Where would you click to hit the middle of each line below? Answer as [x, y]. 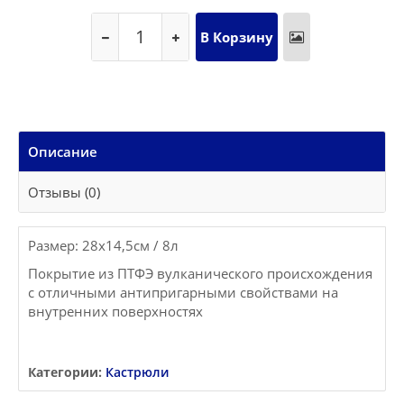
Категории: [65, 372]
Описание [63, 152]
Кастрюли [137, 372]
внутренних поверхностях [115, 312]
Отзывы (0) [64, 193]
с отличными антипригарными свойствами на [183, 293]
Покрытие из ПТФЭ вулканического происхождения [200, 274]
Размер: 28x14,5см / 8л [103, 246]
